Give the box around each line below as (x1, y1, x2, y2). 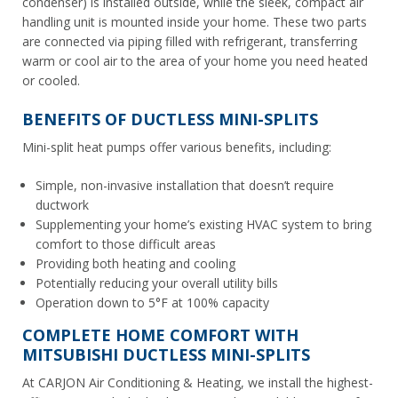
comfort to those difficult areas (36, 235, 216, 252)
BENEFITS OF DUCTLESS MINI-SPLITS (22, 107, 318, 130)
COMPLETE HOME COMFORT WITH (22, 323, 298, 346)
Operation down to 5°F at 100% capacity (36, 293, 269, 311)
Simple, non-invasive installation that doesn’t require (36, 176, 334, 194)
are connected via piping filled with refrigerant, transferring (22, 32, 357, 50)
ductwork (36, 195, 89, 213)
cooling (190, 254, 235, 272)
